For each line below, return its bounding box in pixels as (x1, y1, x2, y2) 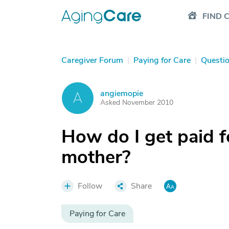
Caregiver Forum (61, 55, 123, 66)
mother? (61, 145, 131, 170)
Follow (78, 180, 102, 192)
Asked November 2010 (100, 98, 173, 107)
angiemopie (100, 88, 143, 99)
